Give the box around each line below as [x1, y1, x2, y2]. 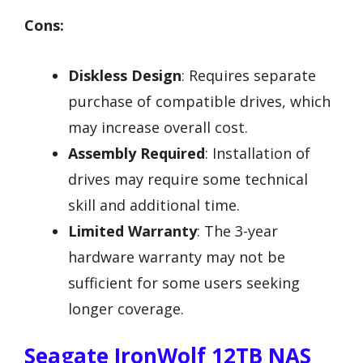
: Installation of [205, 143, 310, 164]
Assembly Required [68, 143, 205, 164]
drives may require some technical [68, 169, 308, 190]
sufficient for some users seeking [68, 273, 300, 293]
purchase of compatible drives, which [68, 92, 331, 112]
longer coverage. [68, 299, 184, 319]
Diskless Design [68, 66, 181, 86]
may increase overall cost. [68, 117, 248, 138]
